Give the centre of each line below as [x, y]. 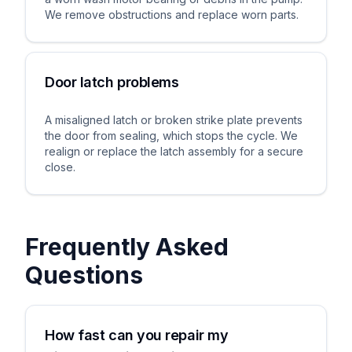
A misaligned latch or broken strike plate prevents [174, 120]
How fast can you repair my [137, 335]
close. [60, 167]
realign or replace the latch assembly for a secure [174, 151]
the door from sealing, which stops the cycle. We [171, 136]
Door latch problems [112, 82]
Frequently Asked [127, 247]
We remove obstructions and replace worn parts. [172, 15]
